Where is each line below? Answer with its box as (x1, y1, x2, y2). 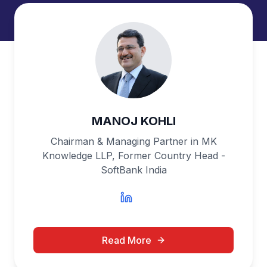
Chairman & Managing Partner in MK (50, 135, 217, 147)
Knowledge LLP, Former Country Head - (42, 150, 225, 162)
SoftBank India (100, 164, 167, 176)
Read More (101, 234, 151, 246)
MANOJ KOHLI (91, 114, 176, 128)
